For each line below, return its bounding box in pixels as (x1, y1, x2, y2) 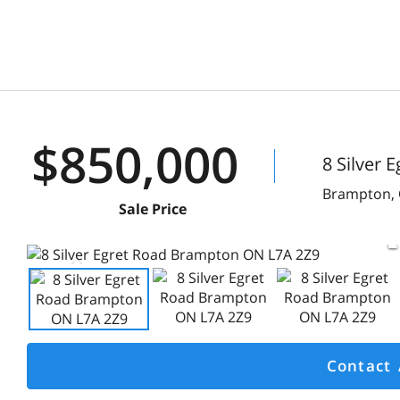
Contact (326, 355, 392, 376)
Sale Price (118, 199, 187, 219)
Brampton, (322, 184, 398, 204)
